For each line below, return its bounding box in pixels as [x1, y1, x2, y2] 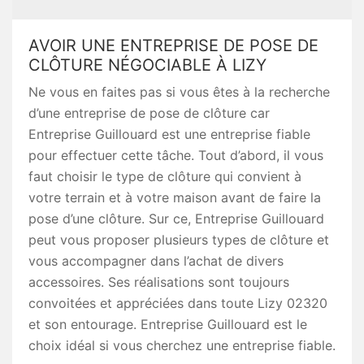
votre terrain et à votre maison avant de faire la [28, 189, 321, 206]
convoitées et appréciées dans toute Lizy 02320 [28, 295, 327, 311]
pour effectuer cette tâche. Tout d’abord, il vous [28, 147, 323, 163]
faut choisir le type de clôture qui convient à [28, 168, 301, 184]
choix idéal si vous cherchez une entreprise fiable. [28, 337, 336, 353]
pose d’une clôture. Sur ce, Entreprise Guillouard [28, 210, 324, 227]
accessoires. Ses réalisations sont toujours [28, 274, 289, 290]
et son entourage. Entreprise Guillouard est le [28, 316, 307, 332]
